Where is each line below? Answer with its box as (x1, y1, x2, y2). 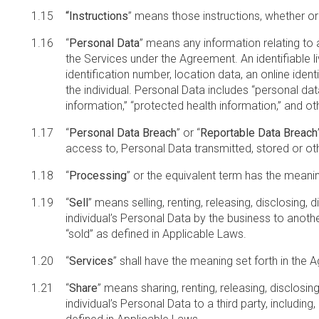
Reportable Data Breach (200, 126, 318, 140)
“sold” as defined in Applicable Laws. (66, 227, 246, 241)
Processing (69, 169, 127, 182)
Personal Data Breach (69, 126, 177, 140)
